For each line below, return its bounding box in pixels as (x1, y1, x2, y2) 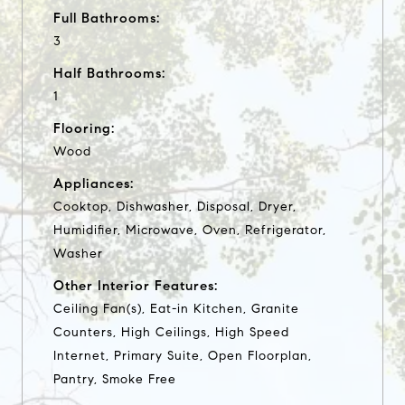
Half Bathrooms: (53, 64, 165, 81)
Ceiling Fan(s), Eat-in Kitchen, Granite (53, 300, 299, 316)
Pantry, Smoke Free (53, 371, 176, 387)
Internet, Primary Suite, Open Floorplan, (53, 347, 312, 363)
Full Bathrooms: (53, 9, 160, 26)
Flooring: (53, 119, 115, 137)
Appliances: (53, 174, 134, 192)
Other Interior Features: (53, 277, 218, 294)
